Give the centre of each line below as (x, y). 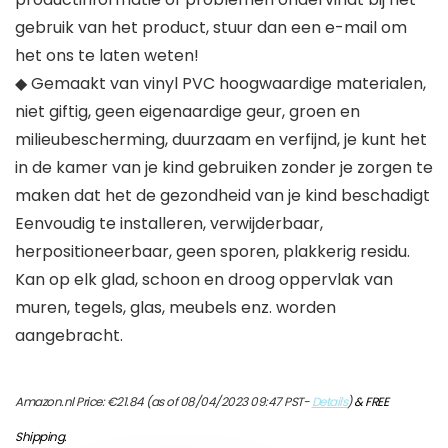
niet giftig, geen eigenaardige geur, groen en (187, 112)
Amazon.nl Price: (61, 402)
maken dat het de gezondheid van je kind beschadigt (222, 196)
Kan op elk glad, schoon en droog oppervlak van (204, 280)
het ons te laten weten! (107, 56)
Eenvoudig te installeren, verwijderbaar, (169, 224)
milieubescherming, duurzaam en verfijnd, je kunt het (221, 140)
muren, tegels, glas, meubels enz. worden (175, 308)
